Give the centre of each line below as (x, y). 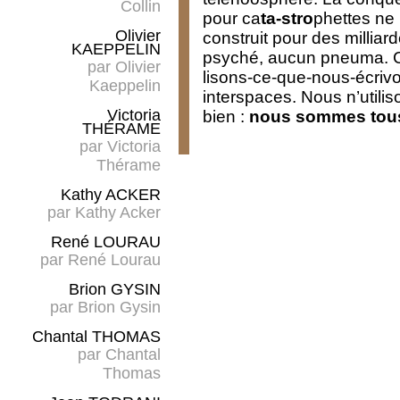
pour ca (232, 18)
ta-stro (287, 18)
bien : (226, 116)
